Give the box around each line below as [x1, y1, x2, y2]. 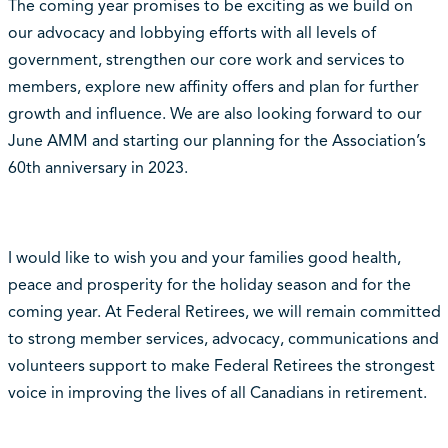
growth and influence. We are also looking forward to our [7, 104, 422, 125]
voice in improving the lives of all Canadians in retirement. [7, 383, 427, 404]
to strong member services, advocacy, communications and [7, 329, 439, 350]
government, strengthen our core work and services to [7, 50, 405, 71]
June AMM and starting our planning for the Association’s [7, 131, 426, 152]
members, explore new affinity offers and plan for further [7, 77, 419, 98]
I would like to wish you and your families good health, [7, 248, 401, 269]
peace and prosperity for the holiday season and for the [7, 275, 411, 296]
